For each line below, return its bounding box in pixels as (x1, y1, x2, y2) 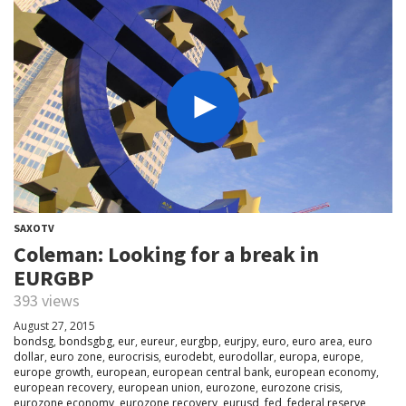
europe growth (14, 364, 91, 381)
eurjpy (224, 333, 256, 350)
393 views (14, 290, 80, 312)
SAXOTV (14, 221, 54, 236)
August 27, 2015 (14, 318, 95, 334)
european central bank (152, 364, 269, 381)
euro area (292, 333, 343, 350)
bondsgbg (59, 333, 112, 350)
